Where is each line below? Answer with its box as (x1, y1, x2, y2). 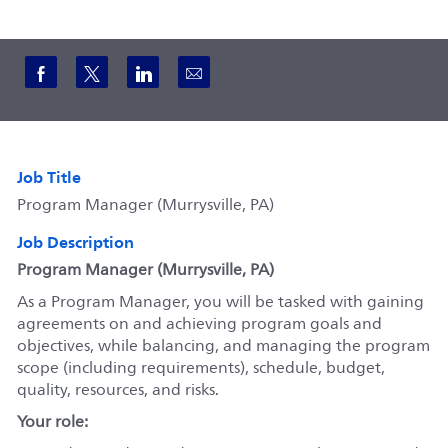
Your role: (16, 408, 88, 435)
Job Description (16, 227, 134, 256)
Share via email (201, 53, 339, 87)
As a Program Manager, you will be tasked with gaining (16, 288, 424, 315)
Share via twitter (99, 53, 248, 87)
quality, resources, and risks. (16, 376, 219, 403)
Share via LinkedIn (150, 53, 317, 87)
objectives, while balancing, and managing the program (16, 332, 430, 359)
